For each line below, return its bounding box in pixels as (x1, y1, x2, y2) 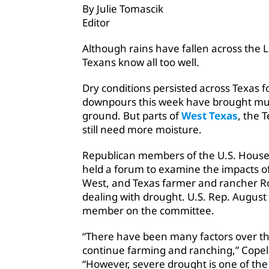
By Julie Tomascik (82, 2, 163, 16)
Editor (82, 16, 110, 30)
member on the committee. (82, 204, 214, 218)
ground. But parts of (82, 109, 181, 123)
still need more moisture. (82, 122, 202, 137)
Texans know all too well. (82, 55, 199, 70)
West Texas (181, 109, 238, 123)
